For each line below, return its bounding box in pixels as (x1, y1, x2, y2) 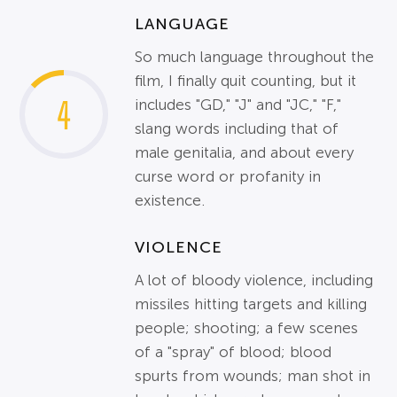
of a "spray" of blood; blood (135, 344, 332, 361)
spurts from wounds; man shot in (135, 368, 371, 385)
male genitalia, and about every (135, 144, 354, 161)
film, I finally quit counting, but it (135, 73, 357, 90)
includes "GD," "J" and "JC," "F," (135, 97, 342, 113)
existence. (135, 192, 206, 209)
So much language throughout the (135, 49, 375, 66)
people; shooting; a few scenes (135, 320, 359, 337)
